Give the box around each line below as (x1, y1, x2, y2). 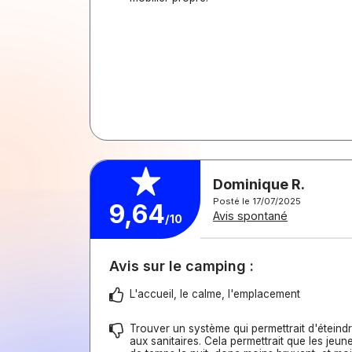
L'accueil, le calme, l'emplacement (130, 288, 300, 300)
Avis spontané (213, 209, 288, 222)
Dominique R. (213, 176, 305, 192)
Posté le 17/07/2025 (213, 196, 301, 207)
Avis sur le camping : (109, 258, 254, 274)
